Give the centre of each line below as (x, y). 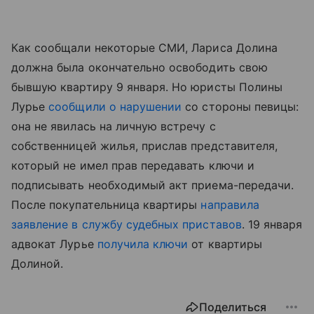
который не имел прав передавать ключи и (133, 165)
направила (230, 204)
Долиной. (41, 263)
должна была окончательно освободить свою (139, 67)
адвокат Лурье (54, 244)
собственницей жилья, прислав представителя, (145, 145)
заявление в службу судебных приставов (127, 224)
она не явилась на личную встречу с (114, 126)
